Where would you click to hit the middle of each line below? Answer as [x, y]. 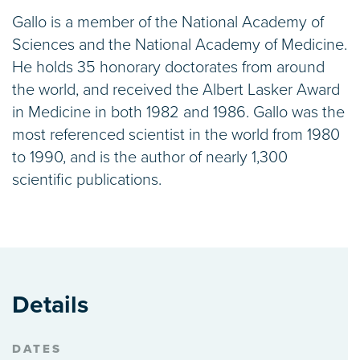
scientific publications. [87, 180]
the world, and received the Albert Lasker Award [176, 90]
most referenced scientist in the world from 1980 [176, 135]
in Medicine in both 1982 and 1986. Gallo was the [178, 113]
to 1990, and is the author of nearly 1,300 [150, 158]
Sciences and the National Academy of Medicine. [180, 45]
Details [50, 305]
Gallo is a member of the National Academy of [168, 23]
